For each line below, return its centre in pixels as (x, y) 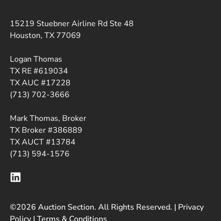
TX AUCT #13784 (43, 142)
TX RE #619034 (39, 71)
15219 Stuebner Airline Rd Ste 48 (72, 23)
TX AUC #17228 (40, 83)
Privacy (191, 207)
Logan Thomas (36, 59)
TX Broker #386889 (46, 130)
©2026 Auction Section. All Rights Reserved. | (94, 207)
